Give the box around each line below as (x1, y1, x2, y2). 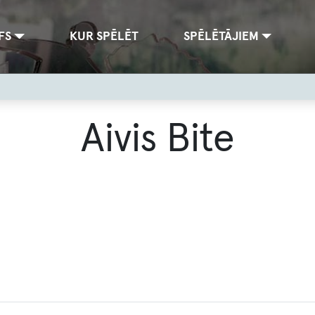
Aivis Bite (80, 120, 235, 160)
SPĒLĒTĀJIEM (183, 30, 259, 43)
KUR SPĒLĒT (69, 30, 139, 43)
